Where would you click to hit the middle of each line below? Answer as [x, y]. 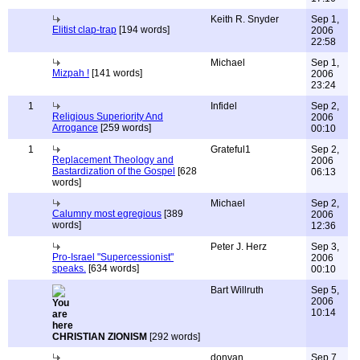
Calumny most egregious [107, 214]
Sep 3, [325, 247]
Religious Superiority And [108, 117]
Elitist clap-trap [84, 30]
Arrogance [75, 128]
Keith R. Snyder [245, 19]
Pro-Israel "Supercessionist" [113, 257]
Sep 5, [325, 290]
